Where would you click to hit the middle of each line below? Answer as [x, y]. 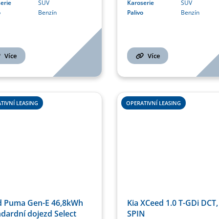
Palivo [135, 12]
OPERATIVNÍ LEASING [153, 103]
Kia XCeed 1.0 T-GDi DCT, [173, 203]
